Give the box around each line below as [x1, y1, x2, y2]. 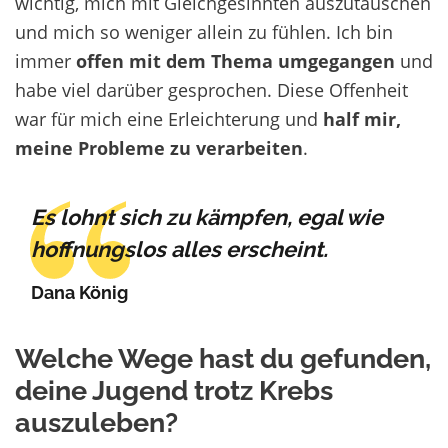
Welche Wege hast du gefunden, [15, 343, 431, 375]
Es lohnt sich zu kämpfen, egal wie [31, 205, 383, 231]
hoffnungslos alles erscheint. [31, 237, 328, 263]
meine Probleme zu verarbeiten [15, 135, 303, 161]
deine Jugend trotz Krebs [15, 375, 333, 407]
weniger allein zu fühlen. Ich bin [125, 19, 393, 45]
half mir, [318, 106, 401, 132]
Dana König [31, 282, 128, 304]
